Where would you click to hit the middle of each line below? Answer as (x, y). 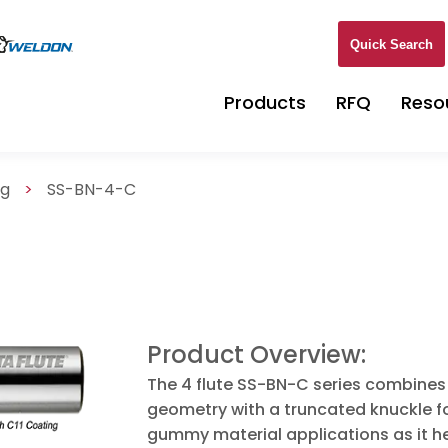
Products (265, 102)
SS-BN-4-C (92, 189)
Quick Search (391, 44)
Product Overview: (257, 354)
